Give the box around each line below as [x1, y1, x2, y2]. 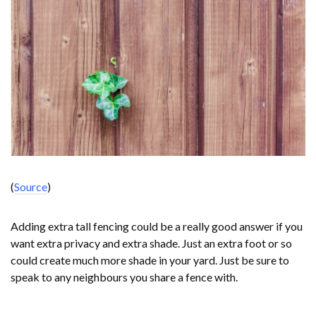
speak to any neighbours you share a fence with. [11, 270, 238, 284]
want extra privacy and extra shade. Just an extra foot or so [11, 236, 292, 250]
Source [14, 180, 47, 194]
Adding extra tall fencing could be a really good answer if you [11, 219, 303, 233]
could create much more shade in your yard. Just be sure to [11, 253, 289, 267]
